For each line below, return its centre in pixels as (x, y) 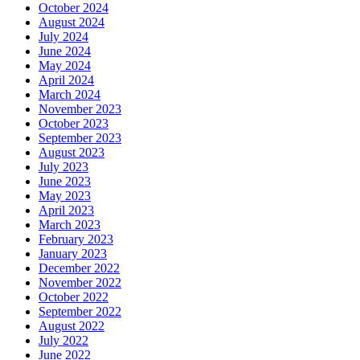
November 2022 (80, 283)
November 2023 (80, 109)
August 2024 (72, 22)
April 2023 (66, 211)
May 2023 (65, 196)
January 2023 (73, 254)
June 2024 (65, 51)
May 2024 (65, 66)
